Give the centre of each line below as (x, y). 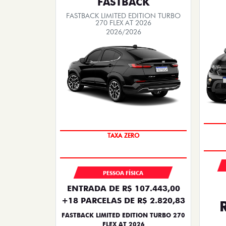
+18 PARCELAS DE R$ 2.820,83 (123, 200)
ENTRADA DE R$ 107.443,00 (123, 188)
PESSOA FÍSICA (123, 173)
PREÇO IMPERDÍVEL (123, 135)
